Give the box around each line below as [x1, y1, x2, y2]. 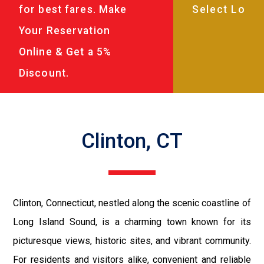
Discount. [19, 67, 70, 79]
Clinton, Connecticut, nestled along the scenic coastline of [13, 197, 251, 209]
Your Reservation [19, 24, 110, 37]
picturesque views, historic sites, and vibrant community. [13, 235, 251, 246]
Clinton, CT [81, 128, 183, 153]
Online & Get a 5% [19, 45, 112, 58]
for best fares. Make [19, 3, 127, 15]
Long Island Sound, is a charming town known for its [13, 216, 251, 227]
